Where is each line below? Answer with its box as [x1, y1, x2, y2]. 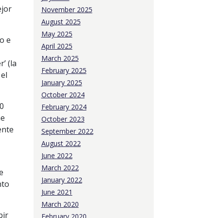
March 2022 [41, 163, 79, 172]
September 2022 [41, 127, 93, 136]
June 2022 [41, 151, 73, 160]
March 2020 [41, 200, 79, 209]
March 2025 [41, 54, 79, 63]
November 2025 [41, 5, 92, 14]
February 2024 [41, 102, 87, 111]
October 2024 [41, 90, 85, 99]
